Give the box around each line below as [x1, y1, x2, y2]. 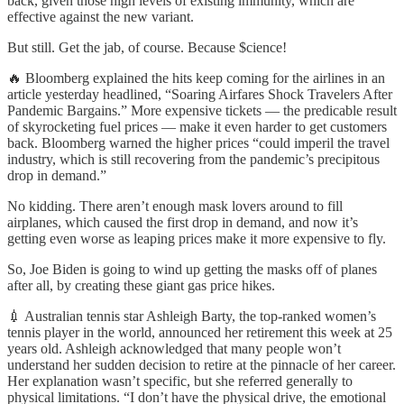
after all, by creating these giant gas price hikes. [7, 277, 275, 293]
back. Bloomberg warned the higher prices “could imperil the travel [7, 134, 390, 151]
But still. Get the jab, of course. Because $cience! [7, 39, 287, 55]
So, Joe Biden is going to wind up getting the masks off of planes [7, 261, 377, 277]
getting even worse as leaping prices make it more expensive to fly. [7, 230, 386, 246]
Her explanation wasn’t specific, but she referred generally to [7, 372, 353, 389]
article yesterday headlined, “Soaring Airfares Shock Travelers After [7, 86, 392, 102]
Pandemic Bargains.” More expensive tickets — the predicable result [7, 102, 397, 118]
